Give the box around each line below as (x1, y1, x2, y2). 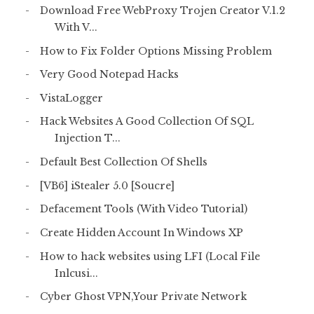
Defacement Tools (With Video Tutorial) (39, 203, 247, 216)
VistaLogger (39, 91, 103, 104)
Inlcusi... (54, 266, 98, 280)
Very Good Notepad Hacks (39, 68, 179, 81)
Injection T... (54, 132, 121, 145)
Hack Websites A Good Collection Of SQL (39, 115, 254, 128)
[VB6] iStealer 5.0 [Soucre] (39, 179, 175, 192)
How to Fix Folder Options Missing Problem (39, 44, 272, 57)
